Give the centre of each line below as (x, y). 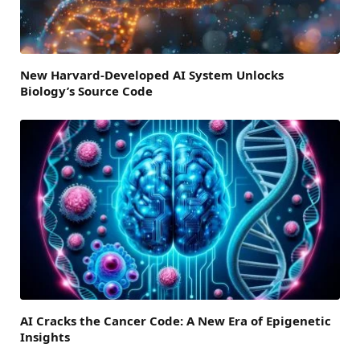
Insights (45, 336)
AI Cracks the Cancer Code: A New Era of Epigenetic (176, 320)
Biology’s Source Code (86, 91)
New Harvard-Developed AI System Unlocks (152, 75)
